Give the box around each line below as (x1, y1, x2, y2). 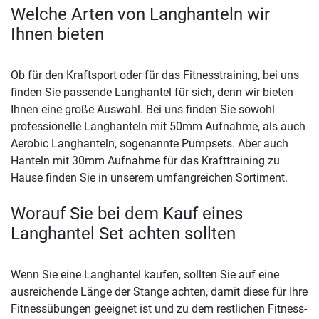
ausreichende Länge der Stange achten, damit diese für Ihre (11, 285, 308, 299)
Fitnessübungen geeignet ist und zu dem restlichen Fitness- (11, 302, 307, 316)
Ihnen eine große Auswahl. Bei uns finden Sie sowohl (11, 103, 275, 117)
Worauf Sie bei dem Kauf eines (11, 204, 243, 224)
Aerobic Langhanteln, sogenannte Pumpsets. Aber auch (11, 137, 288, 151)
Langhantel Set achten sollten (11, 224, 236, 244)
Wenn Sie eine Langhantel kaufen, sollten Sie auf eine (11, 268, 279, 282)
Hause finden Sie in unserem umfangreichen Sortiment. (11, 171, 288, 185)
